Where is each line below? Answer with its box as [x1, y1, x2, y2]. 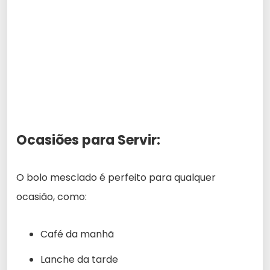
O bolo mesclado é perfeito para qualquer [16, 170, 216, 184]
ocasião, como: [16, 189, 87, 204]
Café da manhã [40, 227, 114, 241]
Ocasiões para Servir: [16, 130, 160, 149]
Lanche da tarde [40, 252, 118, 266]
